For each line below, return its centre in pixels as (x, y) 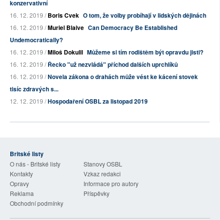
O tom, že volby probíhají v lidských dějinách (145, 15)
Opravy (19, 184)
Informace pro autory (111, 184)
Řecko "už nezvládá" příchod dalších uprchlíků (113, 65)
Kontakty (21, 174)
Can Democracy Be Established (133, 28)
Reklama (22, 193)
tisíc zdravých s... (34, 89)
